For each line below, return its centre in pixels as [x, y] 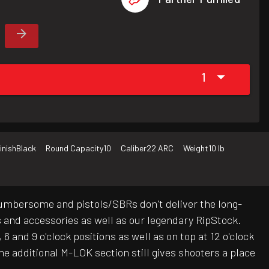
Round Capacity [74, 148]
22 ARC [160, 148]
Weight [196, 148]
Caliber [134, 148]
